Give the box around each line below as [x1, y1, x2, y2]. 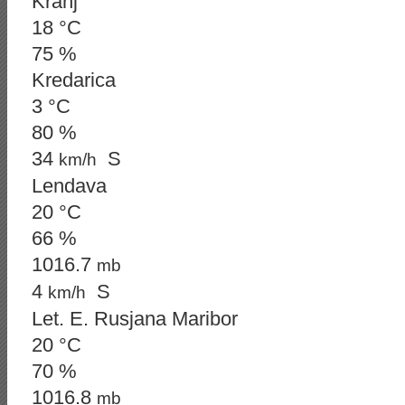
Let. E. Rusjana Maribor [32, 307, 238, 330]
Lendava [32, 174, 107, 197]
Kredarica [32, 69, 116, 91]
